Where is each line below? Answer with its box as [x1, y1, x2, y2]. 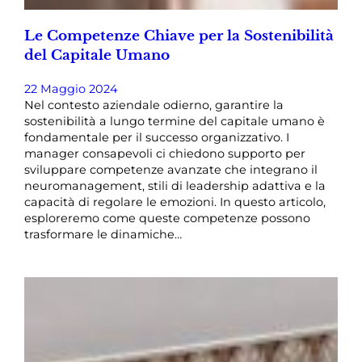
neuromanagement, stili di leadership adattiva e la [24, 178, 326, 193]
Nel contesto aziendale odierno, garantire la [24, 97, 284, 112]
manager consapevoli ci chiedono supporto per [24, 145, 305, 161]
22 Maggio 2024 [24, 81, 118, 96]
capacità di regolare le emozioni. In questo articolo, [24, 194, 326, 209]
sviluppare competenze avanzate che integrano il [24, 162, 318, 177]
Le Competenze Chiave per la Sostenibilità [24, 27, 334, 44]
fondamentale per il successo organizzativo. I [24, 129, 289, 145]
